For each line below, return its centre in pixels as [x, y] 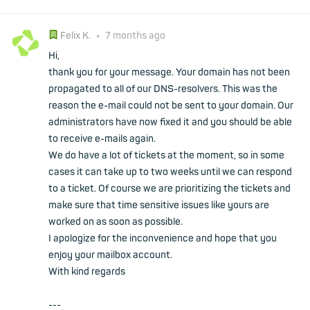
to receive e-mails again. [102, 139]
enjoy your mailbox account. [110, 255]
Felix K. [76, 36]
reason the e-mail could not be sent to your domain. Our [171, 106]
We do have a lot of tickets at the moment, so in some [166, 155]
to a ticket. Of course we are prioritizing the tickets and [170, 189]
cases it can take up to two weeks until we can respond [170, 172]
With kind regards [87, 272]
